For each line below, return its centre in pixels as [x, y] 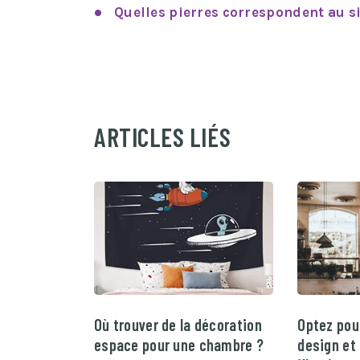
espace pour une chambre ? [179, 345]
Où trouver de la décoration [178, 325]
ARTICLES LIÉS [163, 136]
